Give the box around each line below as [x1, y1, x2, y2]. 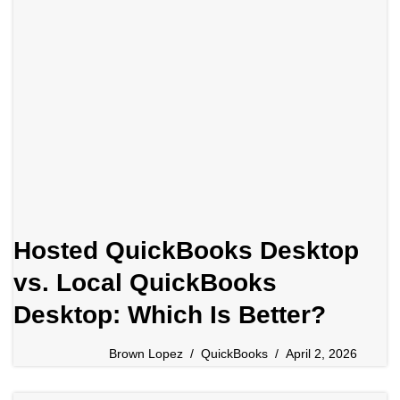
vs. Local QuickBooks [13, 269, 277, 297]
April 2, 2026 [286, 346, 357, 362]
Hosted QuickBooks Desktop [13, 237, 359, 265]
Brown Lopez [109, 346, 183, 362]
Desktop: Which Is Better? [13, 301, 326, 329]
